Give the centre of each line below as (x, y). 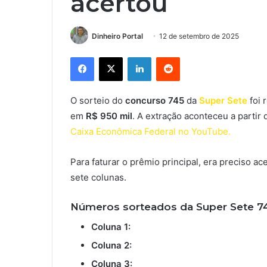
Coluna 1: (111, 226)
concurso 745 (155, 101)
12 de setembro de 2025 (199, 36)
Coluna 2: (111, 245)
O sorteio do (98, 101)
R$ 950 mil (109, 116)
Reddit (191, 57)
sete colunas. (98, 178)
